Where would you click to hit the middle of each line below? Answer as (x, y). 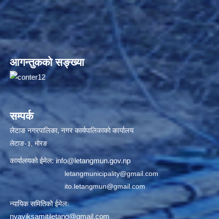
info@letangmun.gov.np (93, 161)
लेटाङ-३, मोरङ (29, 143)
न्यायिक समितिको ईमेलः (41, 204)
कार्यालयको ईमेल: (33, 161)
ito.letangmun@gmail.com (105, 186)
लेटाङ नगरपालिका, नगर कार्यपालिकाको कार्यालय (72, 131)
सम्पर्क (22, 116)
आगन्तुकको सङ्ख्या (47, 63)
